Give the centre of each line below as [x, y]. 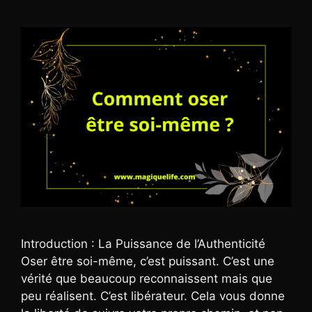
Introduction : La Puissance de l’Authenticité [143, 244]
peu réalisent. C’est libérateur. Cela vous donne [153, 296]
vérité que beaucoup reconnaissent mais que [147, 279]
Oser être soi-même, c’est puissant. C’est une [148, 262]
